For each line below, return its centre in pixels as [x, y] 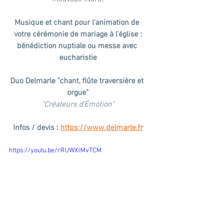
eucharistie [78, 58]
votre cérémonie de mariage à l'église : [78, 35]
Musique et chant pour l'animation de [78, 23]
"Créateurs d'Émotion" [78, 105]
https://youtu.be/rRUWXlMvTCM [55, 151]
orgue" [78, 93]
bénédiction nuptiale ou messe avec [78, 46]
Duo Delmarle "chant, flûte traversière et [78, 81]
